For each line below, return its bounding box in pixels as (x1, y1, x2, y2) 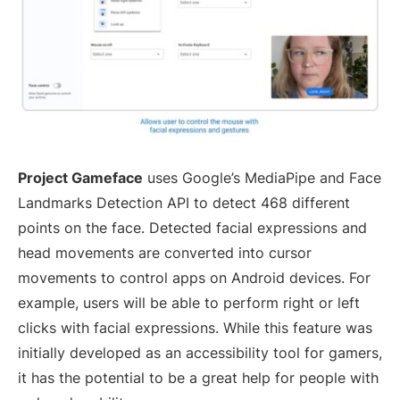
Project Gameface (18, 169, 143, 187)
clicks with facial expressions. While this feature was (18, 319, 372, 337)
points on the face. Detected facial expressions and (18, 219, 367, 237)
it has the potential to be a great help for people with (18, 369, 379, 387)
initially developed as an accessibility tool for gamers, (18, 344, 382, 362)
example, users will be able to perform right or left (18, 294, 360, 312)
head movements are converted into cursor (18, 244, 312, 262)
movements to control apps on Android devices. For (18, 269, 371, 287)
